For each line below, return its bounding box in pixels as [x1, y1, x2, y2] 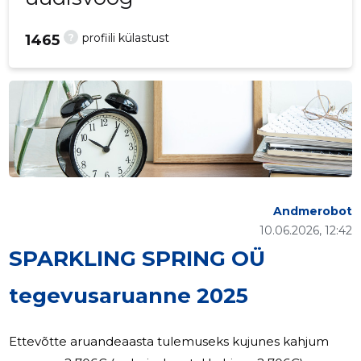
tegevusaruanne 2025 [9, 283, 249, 309]
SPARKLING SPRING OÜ [9, 246, 266, 272]
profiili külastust [82, 31, 170, 46]
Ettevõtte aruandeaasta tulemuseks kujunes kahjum [9, 334, 330, 350]
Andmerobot [272, 204, 352, 219]
